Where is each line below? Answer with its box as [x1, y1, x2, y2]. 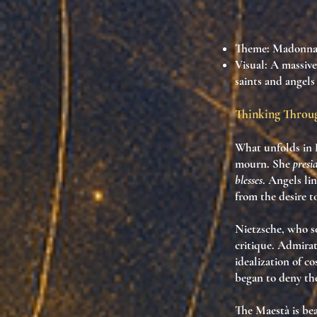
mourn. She [235, 156, 293, 171]
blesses [235, 173, 263, 188]
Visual [235, 57, 265, 72]
